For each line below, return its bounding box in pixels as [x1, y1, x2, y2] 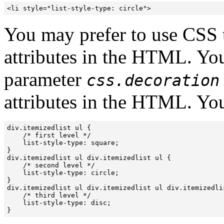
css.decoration [86, 71, 219, 90]
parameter [4, 68, 86, 90]
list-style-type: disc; [7, 199, 111, 207]
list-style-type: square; [7, 139, 119, 147]
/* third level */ [7, 191, 91, 199]
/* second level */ [7, 161, 95, 169]
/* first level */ [7, 131, 91, 139]
